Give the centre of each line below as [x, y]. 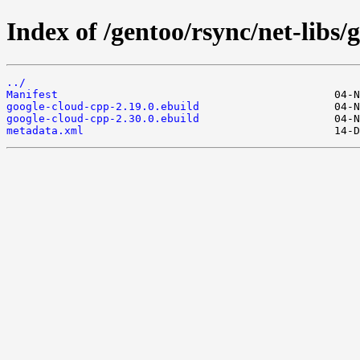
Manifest [32, 94]
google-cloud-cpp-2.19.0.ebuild [103, 106]
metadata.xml [45, 130]
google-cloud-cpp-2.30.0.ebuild [103, 118]
